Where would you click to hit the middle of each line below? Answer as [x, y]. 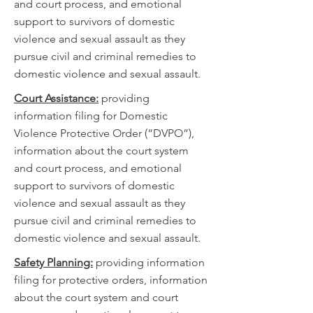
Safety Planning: [53, 262]
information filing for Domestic [91, 116]
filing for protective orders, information [111, 280]
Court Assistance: [56, 98]
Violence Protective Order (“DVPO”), [104, 133]
